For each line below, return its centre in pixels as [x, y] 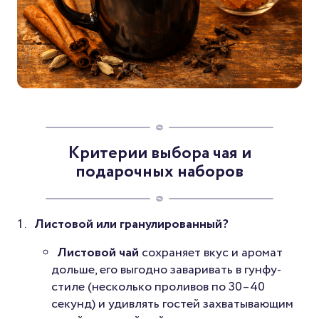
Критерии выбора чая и [159, 154]
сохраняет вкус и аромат [211, 253]
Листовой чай [98, 253]
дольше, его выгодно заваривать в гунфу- [166, 270]
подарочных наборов [159, 172]
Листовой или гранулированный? [131, 225]
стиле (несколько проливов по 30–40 [158, 287]
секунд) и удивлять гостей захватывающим [172, 304]
